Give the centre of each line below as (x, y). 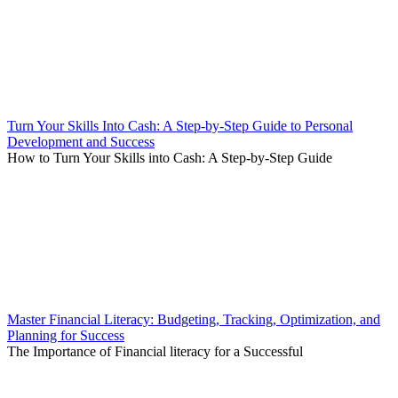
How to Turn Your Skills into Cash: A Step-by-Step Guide (170, 158)
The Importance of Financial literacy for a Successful (155, 352)
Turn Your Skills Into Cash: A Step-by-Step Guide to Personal (180, 126)
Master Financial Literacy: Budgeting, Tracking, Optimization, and (194, 320)
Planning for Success (66, 336)
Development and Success (81, 142)
